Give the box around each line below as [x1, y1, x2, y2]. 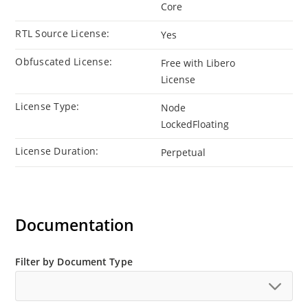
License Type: [15, 100, 80, 113]
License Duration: [15, 144, 99, 158]
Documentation [15, 214, 135, 236]
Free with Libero [161, 56, 235, 70]
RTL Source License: [15, 27, 110, 41]
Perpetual [161, 146, 206, 159]
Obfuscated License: [15, 55, 113, 69]
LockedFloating [161, 118, 229, 131]
